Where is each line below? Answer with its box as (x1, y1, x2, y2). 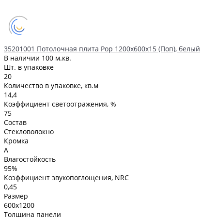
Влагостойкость (4, 154, 56, 164)
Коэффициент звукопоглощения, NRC (4, 172, 129, 182)
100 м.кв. (42, 53, 71, 62)
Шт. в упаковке (4, 62, 54, 72)
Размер (4, 191, 28, 201)
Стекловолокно (4, 126, 54, 136)
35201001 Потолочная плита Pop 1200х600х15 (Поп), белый (4, 44, 200, 53)
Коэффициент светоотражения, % (4, 99, 116, 108)
